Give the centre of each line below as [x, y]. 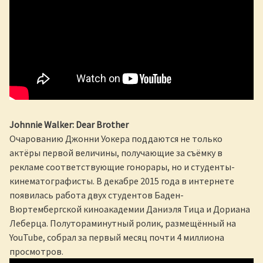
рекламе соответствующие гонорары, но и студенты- [122, 166]
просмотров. [36, 251]
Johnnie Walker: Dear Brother [69, 124]
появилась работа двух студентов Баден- [97, 195]
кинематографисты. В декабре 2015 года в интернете [122, 181]
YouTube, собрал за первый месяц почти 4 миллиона [117, 237]
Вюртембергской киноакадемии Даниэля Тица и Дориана [130, 209]
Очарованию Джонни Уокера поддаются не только [116, 138]
